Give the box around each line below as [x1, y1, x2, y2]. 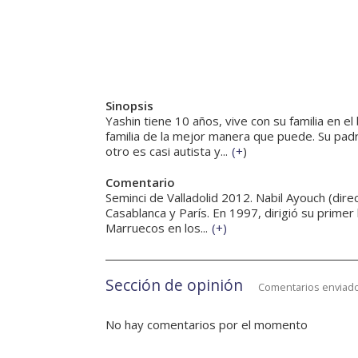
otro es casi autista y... [105, 143, 228, 160]
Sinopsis [105, 97, 153, 114]
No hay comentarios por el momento [105, 316, 308, 333]
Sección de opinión [105, 274, 243, 296]
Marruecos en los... [105, 220, 208, 237]
